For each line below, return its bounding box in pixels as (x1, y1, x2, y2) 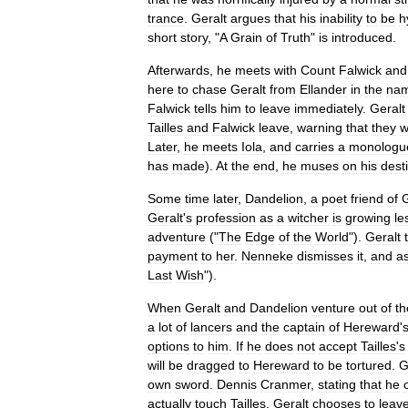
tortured (346, 358, 392, 372)
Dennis (217, 377, 257, 392)
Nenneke (241, 249, 293, 263)
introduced (331, 30, 393, 45)
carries (295, 139, 334, 154)
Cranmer (260, 377, 311, 392)
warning (297, 120, 342, 135)
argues (230, 11, 270, 25)
